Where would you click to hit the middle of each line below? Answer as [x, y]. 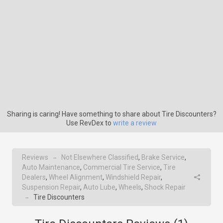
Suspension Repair [51, 187]
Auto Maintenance [51, 167]
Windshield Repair [133, 177]
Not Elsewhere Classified [100, 157]
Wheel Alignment [76, 177]
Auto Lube [99, 187]
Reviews [35, 157]
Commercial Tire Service [122, 167]
